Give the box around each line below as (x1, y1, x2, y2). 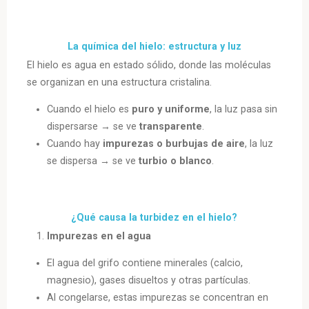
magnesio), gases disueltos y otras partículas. (47, 275, 251, 287)
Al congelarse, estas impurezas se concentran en (47, 292, 269, 304)
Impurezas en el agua (47, 230, 152, 242)
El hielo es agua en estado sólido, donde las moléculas (27, 59, 272, 71)
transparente (139, 121, 203, 133)
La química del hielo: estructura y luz (67, 40, 241, 52)
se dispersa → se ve (47, 155, 139, 168)
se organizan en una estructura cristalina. (27, 76, 212, 88)
